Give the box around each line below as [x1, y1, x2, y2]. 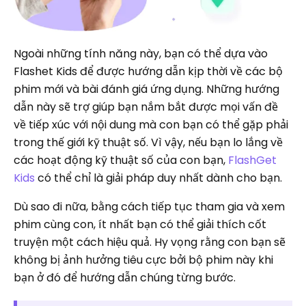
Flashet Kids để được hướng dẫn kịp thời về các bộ [14, 63, 283, 79]
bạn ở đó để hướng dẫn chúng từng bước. [14, 269, 238, 286]
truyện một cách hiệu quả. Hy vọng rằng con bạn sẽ [14, 234, 286, 250]
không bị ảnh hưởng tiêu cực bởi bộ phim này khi [14, 251, 273, 268]
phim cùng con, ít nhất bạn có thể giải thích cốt [14, 216, 266, 232]
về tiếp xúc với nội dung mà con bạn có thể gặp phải [14, 116, 288, 133]
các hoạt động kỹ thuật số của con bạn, [14, 152, 228, 168]
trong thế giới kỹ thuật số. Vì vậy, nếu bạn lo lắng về [14, 134, 283, 150]
